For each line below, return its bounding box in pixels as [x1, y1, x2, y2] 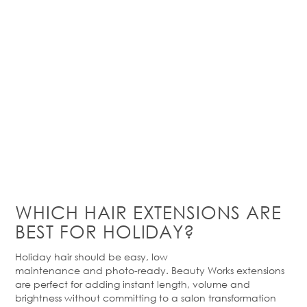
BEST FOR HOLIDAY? [15, 220, 195, 243]
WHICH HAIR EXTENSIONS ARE [15, 201, 282, 223]
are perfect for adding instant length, [15, 278, 193, 291]
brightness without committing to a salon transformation [15, 291, 276, 305]
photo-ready [106, 264, 166, 278]
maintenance [15, 264, 80, 278]
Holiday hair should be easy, [15, 250, 151, 264]
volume [193, 278, 228, 291]
